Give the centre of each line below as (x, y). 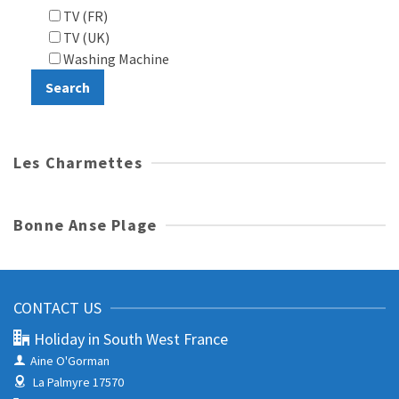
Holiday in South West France (131, 339)
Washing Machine (115, 59)
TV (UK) (85, 38)
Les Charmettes (78, 163)
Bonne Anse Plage (85, 225)
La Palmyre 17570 (78, 383)
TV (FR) (84, 16)
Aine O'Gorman (70, 361)
